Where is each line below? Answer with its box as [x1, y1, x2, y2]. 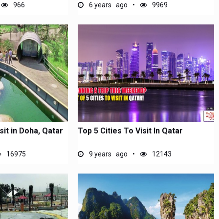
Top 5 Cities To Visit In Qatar [78, 126, 183, 135]
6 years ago [88, 1, 128, 9]
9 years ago [88, 150, 128, 158]
